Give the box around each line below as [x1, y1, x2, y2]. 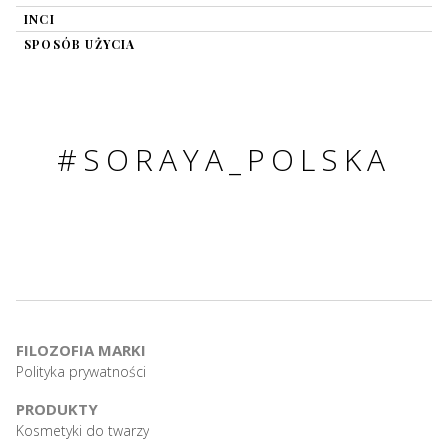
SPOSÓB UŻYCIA [24, 36, 136, 52]
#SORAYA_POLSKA [57, 139, 391, 180]
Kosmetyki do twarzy [16, 421, 149, 440]
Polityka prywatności [16, 362, 146, 381]
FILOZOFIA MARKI [16, 340, 146, 360]
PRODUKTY [16, 399, 98, 419]
